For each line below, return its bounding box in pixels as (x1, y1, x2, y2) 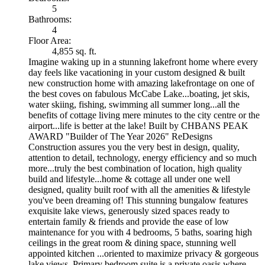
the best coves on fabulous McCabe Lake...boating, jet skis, (28, 88, 250, 99)
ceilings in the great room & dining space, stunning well (28, 237, 236, 248)
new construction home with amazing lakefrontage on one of (28, 77, 254, 88)
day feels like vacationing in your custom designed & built (28, 67, 245, 77)
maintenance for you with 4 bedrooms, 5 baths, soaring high (28, 227, 252, 237)
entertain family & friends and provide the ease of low (28, 216, 229, 227)
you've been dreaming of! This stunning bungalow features (28, 195, 248, 205)
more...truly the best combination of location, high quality (28, 163, 242, 173)
